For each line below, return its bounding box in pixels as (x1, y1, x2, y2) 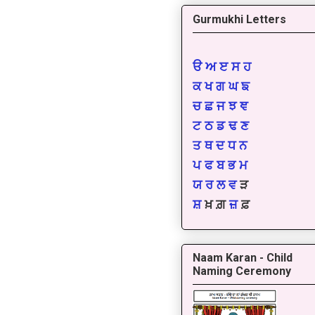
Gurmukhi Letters (193, 12, 286, 26)
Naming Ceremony (193, 264, 291, 278)
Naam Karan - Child (193, 251, 292, 265)
